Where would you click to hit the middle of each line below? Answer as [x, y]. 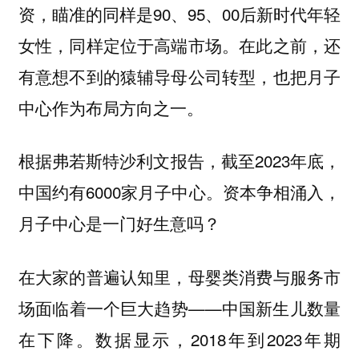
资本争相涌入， [282, 192]
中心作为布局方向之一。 [111, 107]
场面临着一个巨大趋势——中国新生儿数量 [179, 307]
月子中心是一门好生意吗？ [119, 224]
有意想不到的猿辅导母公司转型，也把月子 [179, 76]
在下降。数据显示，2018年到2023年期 [179, 339]
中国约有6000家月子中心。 [120, 192]
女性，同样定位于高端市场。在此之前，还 [179, 44]
